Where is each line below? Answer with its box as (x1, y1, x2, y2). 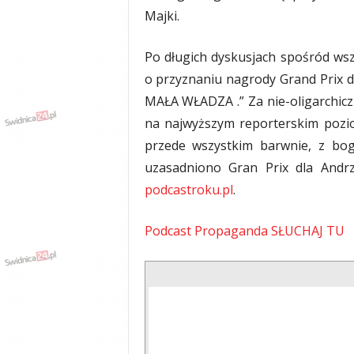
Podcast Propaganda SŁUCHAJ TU (144, 222, 345, 240)
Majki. (144, 7, 179, 25)
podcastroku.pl (144, 181, 233, 199)
